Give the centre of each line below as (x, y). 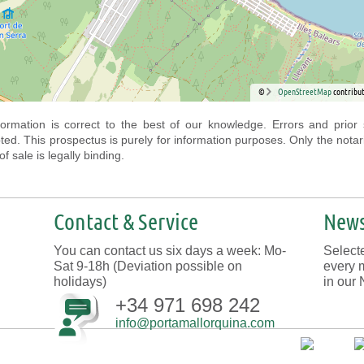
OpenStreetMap (305, 91)
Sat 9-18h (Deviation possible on (148, 266)
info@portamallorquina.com (195, 323)
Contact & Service (126, 221)
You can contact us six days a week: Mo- (170, 251)
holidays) (80, 282)
